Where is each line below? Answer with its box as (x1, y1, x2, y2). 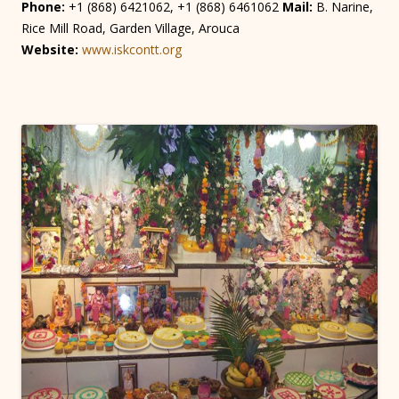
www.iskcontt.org (82, 41, 182, 58)
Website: (21, 41, 78, 58)
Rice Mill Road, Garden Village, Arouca (21, 20, 243, 37)
